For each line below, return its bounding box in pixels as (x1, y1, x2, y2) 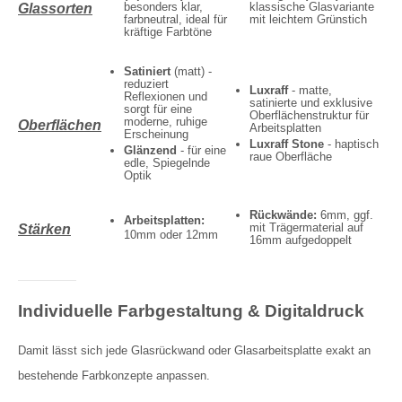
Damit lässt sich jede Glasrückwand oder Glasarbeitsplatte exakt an (18, 344, 371, 357)
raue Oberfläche (249, 150, 332, 163)
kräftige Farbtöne (124, 25, 212, 39)
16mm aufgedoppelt (249, 233, 352, 247)
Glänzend (124, 144, 180, 157)
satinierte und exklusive (249, 96, 372, 109)
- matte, (292, 83, 332, 97)
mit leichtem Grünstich (249, 13, 367, 26)
